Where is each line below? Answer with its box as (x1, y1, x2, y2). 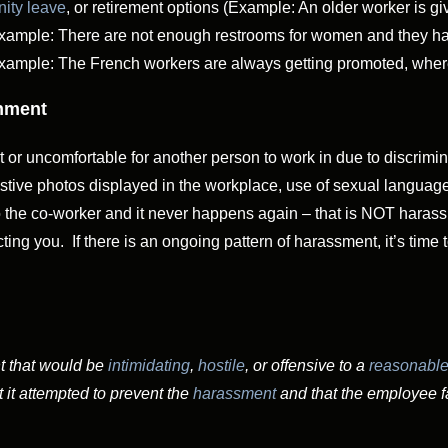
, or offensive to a (245, 357, 369, 375)
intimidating (108, 357, 190, 375)
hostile (198, 357, 245, 375)
